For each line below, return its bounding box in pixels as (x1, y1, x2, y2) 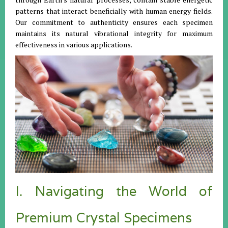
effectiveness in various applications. (15, 40, 132, 50)
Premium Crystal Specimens (15, 209, 192, 226)
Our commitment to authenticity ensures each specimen (15, 17, 213, 27)
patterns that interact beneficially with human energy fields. (15, 6, 213, 16)
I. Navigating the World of (15, 183, 213, 200)
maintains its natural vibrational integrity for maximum (15, 28, 213, 39)
